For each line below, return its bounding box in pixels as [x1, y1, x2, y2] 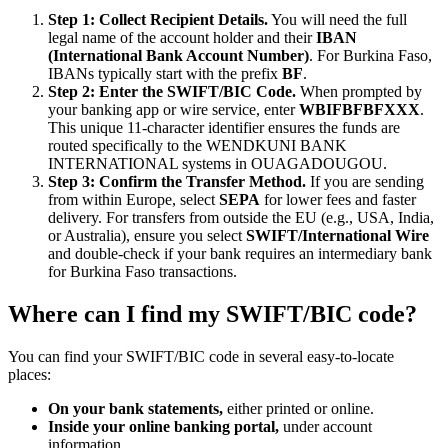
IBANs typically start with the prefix [48, 64, 282, 82]
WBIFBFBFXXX [299, 100, 420, 118]
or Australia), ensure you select [48, 226, 246, 244]
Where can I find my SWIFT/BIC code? [8, 300, 417, 327]
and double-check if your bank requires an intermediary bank [48, 244, 432, 262]
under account [279, 417, 372, 435]
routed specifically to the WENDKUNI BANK [48, 136, 347, 154]
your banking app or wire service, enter [48, 100, 299, 118]
